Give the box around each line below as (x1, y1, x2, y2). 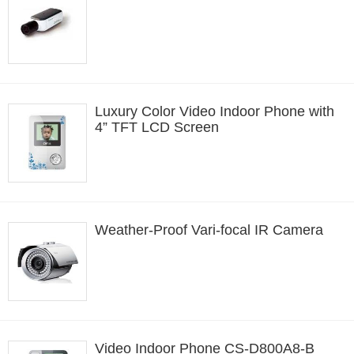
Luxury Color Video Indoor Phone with (95, 104, 334, 119)
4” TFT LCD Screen (95, 119, 219, 135)
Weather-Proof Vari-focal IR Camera (95, 222, 323, 238)
